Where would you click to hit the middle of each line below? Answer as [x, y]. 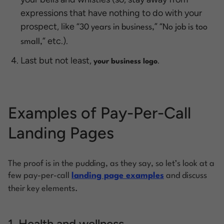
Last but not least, [57, 60]
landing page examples [118, 175]
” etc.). [55, 41]
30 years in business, [117, 27]
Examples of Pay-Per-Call [99, 113]
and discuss [185, 175]
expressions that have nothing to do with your [111, 13]
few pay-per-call [40, 175]
